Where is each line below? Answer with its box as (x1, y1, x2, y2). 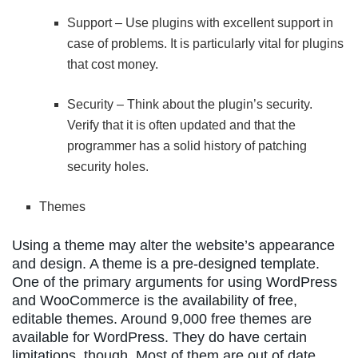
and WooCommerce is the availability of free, (12, 292, 297, 308)
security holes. (66, 159, 149, 173)
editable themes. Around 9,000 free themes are (12, 310, 312, 327)
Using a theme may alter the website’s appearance (12, 237, 335, 253)
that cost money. (66, 57, 158, 71)
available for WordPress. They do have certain (12, 328, 307, 345)
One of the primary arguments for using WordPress (12, 273, 337, 290)
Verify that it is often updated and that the (66, 117, 296, 132)
